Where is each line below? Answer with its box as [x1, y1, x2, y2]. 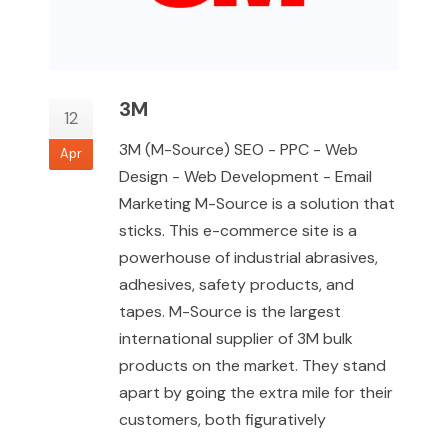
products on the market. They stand [119, 355, 386, 376]
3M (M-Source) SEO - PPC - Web [119, 139, 358, 160]
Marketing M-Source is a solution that [119, 193, 395, 214]
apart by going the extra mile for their [119, 382, 393, 403]
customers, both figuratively [119, 409, 326, 430]
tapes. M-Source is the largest [119, 301, 341, 322]
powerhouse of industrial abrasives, [119, 247, 378, 268]
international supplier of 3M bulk [119, 328, 353, 349]
